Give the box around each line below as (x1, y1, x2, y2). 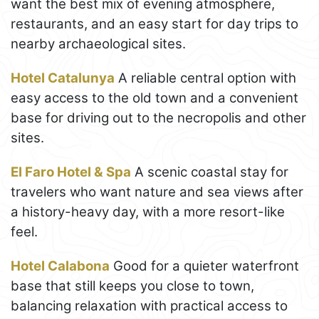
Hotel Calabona (11, 257, 110, 274)
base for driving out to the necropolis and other (11, 109, 306, 126)
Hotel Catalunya (11, 69, 115, 86)
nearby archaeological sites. (11, 35, 186, 52)
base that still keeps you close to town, (11, 277, 254, 294)
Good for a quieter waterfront (110, 257, 299, 274)
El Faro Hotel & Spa (11, 163, 131, 180)
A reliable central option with (115, 69, 296, 86)
